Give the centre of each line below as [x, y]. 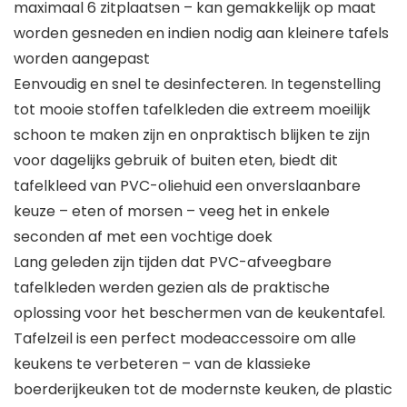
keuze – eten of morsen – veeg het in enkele [172, 212]
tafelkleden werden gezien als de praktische [172, 288]
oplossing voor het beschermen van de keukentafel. [199, 313]
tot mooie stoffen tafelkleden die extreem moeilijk [192, 110]
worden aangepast [82, 59]
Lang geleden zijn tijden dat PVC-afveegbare [173, 263]
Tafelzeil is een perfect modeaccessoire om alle [185, 339]
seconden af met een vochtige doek [143, 237]
